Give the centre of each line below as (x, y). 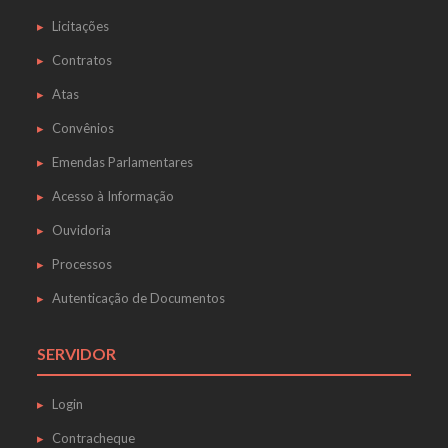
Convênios (82, 128)
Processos (81, 264)
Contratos (81, 60)
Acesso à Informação (112, 196)
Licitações (80, 26)
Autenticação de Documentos (138, 298)
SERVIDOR (76, 353)
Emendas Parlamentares (122, 162)
